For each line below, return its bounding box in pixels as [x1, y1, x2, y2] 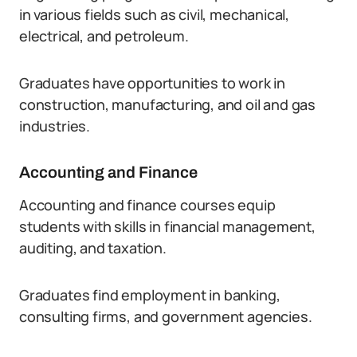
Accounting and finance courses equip [19, 195, 276, 214]
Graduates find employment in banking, [19, 285, 280, 304]
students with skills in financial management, [19, 217, 316, 236]
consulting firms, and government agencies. [19, 307, 312, 326]
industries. [19, 116, 91, 135]
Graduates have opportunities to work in [19, 73, 285, 92]
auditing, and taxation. [19, 238, 167, 257]
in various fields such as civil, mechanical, [19, 5, 290, 24]
